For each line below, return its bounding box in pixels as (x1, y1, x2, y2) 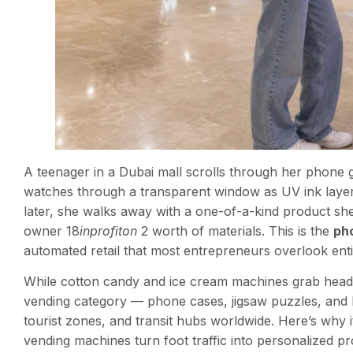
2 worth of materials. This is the (137, 222, 333, 239)
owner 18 (24, 222, 80, 239)
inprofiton (80, 222, 137, 239)
